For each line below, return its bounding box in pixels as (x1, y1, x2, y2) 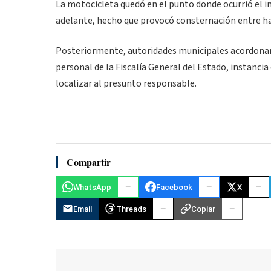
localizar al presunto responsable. (56, 76, 197, 90)
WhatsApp (73, 182, 111, 192)
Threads (116, 204, 146, 214)
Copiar (191, 204, 215, 214)
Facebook (156, 182, 192, 192)
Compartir (67, 155, 111, 169)
